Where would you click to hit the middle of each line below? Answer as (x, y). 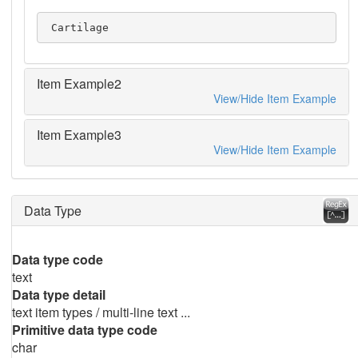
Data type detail (58, 294)
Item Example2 (79, 84)
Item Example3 (79, 135)
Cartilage (80, 27)
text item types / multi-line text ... (101, 312)
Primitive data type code (84, 330)
